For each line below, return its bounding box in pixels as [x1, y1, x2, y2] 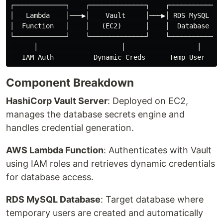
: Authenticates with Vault [104, 145, 212, 156]
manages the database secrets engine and [6, 109, 185, 120]
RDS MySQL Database [6, 194, 101, 205]
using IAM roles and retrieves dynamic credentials [6, 158, 215, 169]
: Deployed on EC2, [108, 96, 188, 107]
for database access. [6, 172, 94, 183]
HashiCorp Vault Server [6, 96, 108, 107]
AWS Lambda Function [6, 145, 104, 156]
